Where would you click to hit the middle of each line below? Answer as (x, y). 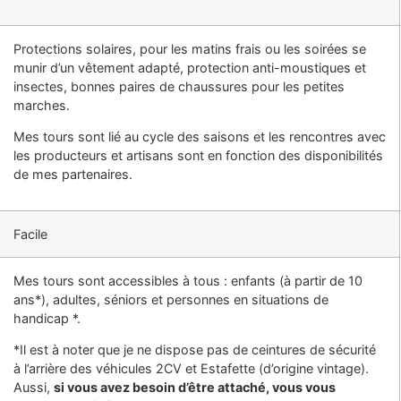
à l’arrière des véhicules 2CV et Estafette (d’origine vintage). (191, 368)
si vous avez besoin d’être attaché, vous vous (194, 387)
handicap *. (47, 318)
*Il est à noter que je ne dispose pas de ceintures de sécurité (194, 349)
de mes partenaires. (73, 174)
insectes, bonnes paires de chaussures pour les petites (179, 86)
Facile (30, 234)
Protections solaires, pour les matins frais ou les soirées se (189, 48)
